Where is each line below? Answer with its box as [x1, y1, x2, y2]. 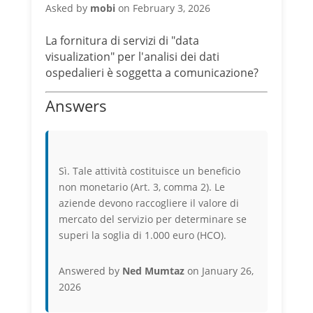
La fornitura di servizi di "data [45, 32, 199, 48]
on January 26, [184, 263, 254, 277]
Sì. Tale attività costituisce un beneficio [58, 163, 240, 177]
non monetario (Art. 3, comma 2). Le [58, 180, 225, 194]
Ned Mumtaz [122, 263, 184, 277]
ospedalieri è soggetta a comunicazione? [45, 64, 259, 80]
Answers [45, 94, 107, 116]
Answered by [58, 263, 122, 277]
